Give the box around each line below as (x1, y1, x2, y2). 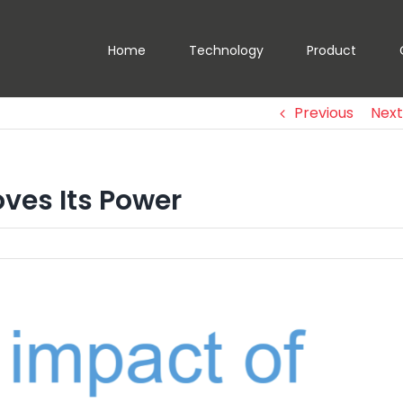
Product (307, 40, 356, 59)
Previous (294, 103, 354, 123)
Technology (189, 40, 264, 59)
